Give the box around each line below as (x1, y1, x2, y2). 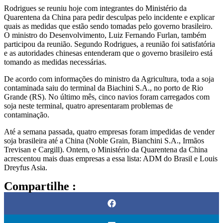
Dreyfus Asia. (4, 163, 47, 172)
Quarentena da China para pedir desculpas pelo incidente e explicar (4, 12, 215, 21)
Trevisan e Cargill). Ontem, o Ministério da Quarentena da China (4, 145, 208, 154)
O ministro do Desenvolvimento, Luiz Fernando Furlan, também (4, 30, 206, 39)
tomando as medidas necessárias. (4, 57, 107, 66)
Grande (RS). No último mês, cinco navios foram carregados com (4, 92, 210, 101)
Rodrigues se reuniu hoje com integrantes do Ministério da (4, 3, 187, 12)
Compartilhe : (4, 179, 76, 193)
